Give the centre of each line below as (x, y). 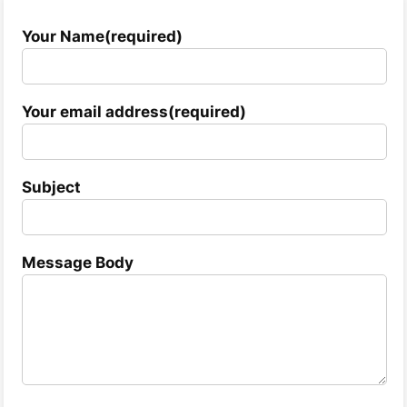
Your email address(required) (134, 112)
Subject (51, 187)
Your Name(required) (102, 37)
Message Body (78, 262)
